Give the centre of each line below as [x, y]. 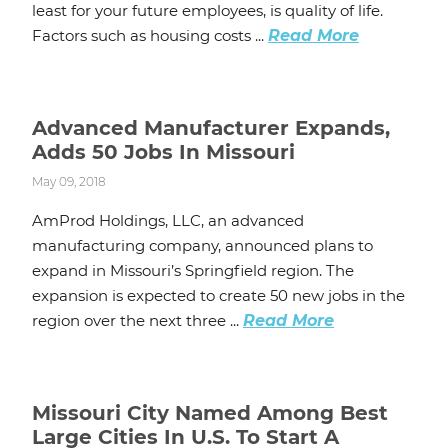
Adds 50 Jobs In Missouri [163, 152]
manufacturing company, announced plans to [202, 246]
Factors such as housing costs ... [150, 36]
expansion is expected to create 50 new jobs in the [218, 296]
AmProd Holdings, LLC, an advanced [168, 221]
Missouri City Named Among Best [210, 413]
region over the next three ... [137, 321]
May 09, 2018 [69, 182]
